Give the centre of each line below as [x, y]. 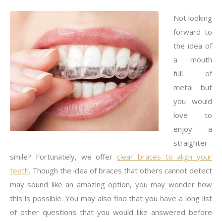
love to [193, 115]
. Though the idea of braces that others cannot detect [120, 170]
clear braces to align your [165, 157]
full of [193, 73]
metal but [193, 87]
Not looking [193, 18]
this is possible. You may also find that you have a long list [111, 198]
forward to [193, 32]
